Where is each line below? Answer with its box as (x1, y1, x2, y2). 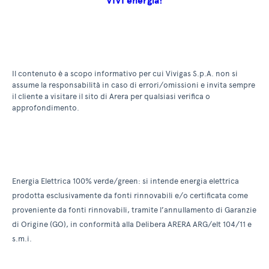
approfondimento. (12, 103, 79, 113)
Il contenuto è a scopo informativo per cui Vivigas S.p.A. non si (12, 69, 238, 79)
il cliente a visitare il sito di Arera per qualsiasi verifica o (12, 92, 210, 101)
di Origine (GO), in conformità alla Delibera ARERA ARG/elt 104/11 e (12, 220, 252, 229)
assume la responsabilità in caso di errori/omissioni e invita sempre (12, 80, 255, 90)
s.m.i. (12, 234, 32, 244)
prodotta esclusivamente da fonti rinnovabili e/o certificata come (12, 191, 248, 201)
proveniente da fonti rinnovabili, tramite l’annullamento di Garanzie (12, 205, 256, 215)
